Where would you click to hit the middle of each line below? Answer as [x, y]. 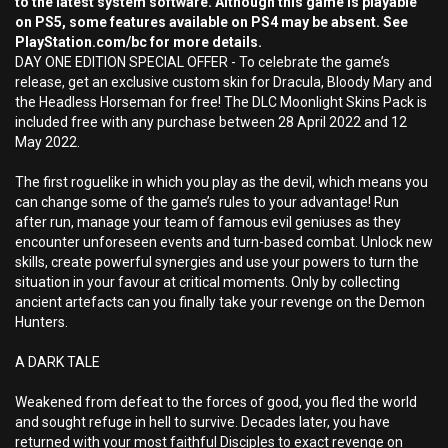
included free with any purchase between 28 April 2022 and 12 [211, 122]
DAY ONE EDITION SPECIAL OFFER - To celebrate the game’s [202, 62]
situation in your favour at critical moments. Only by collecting [207, 282]
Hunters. [41, 322]
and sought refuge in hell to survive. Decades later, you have [202, 422]
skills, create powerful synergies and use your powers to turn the [217, 262]
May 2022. [47, 142]
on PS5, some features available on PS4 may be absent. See [211, 22]
